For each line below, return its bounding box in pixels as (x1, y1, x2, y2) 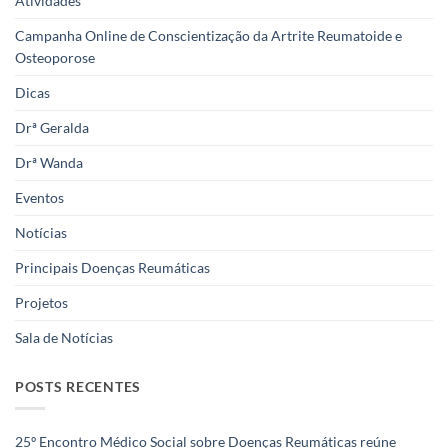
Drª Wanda (15, 153, 83, 171)
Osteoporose (15, 48, 95, 66)
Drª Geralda (15, 118, 89, 136)
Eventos (15, 188, 64, 206)
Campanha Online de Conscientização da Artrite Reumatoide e (15, 26, 402, 44)
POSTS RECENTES (15, 377, 141, 395)
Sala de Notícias (15, 328, 113, 346)
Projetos (15, 293, 68, 311)
